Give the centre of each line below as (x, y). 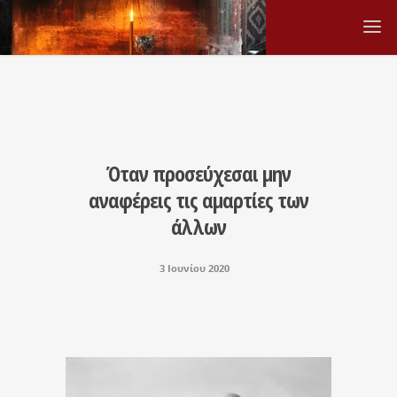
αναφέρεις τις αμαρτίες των (198, 200)
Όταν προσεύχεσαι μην (198, 173)
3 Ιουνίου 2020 (194, 268)
